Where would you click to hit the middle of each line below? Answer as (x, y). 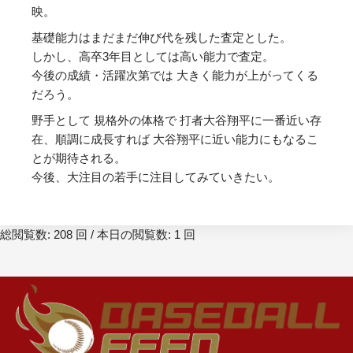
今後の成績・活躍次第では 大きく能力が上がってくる (175, 76)
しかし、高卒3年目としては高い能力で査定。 (153, 57)
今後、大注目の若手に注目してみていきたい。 (156, 177)
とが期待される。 (79, 158)
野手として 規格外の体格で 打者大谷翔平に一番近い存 (176, 121)
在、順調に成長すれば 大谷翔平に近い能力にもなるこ (175, 139)
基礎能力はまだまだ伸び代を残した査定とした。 (162, 38)
